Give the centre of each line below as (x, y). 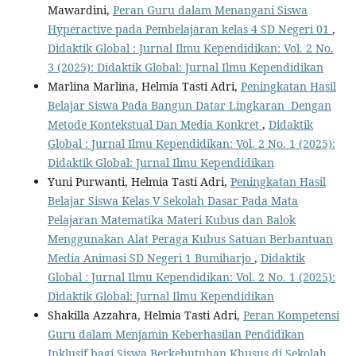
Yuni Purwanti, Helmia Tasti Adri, (139, 181)
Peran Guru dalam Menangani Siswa (210, 10)
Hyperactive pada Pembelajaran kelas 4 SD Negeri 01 (190, 29)
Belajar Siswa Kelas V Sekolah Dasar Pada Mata (172, 200)
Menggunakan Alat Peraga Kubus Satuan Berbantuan (190, 238)
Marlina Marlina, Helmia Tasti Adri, (144, 86)
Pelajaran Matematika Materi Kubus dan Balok (171, 219)
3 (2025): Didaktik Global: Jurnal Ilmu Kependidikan (185, 67)
